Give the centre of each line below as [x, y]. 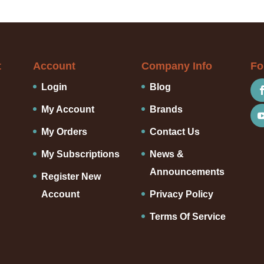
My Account [67, 110]
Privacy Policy [182, 194]
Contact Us [175, 132]
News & [167, 154]
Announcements [187, 172]
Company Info [177, 66]
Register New [71, 177]
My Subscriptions [80, 154]
